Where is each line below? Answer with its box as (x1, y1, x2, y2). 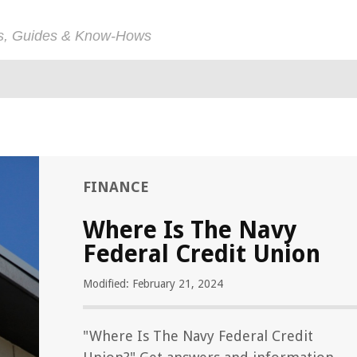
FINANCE (83, 178, 149, 195)
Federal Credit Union (83, 240, 320, 268)
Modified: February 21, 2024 (83, 277, 223, 290)
